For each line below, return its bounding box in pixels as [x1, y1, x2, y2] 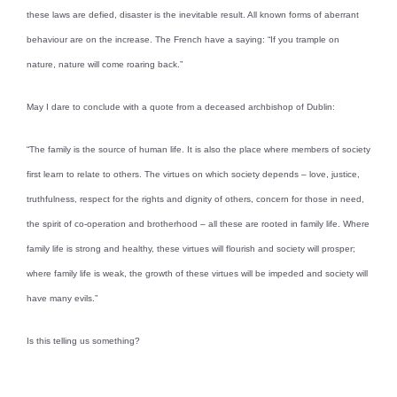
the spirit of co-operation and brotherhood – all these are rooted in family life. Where [27, 218, 370, 229]
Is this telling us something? [27, 335, 140, 346]
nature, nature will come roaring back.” [27, 58, 183, 69]
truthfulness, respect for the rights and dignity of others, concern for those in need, [27, 193, 364, 204]
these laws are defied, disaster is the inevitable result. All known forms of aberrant [27, 9, 359, 19]
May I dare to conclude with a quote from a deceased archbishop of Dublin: [27, 101, 335, 112]
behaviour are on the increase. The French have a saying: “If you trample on [27, 34, 339, 44]
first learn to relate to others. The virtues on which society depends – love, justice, [27, 168, 360, 179]
